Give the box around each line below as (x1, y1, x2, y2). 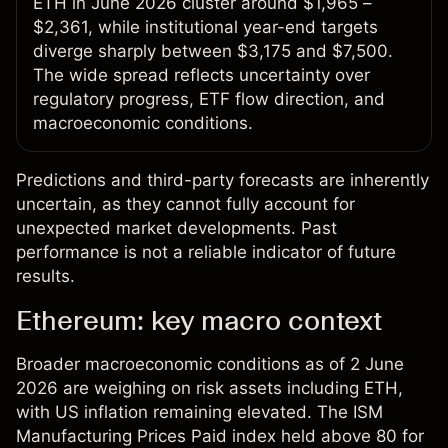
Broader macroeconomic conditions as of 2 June (16, 354, 404, 375)
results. (16, 266, 75, 287)
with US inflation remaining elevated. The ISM (16, 402, 383, 423)
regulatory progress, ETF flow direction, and (33, 89, 385, 110)
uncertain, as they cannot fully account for (16, 194, 355, 215)
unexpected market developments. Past (16, 218, 337, 239)
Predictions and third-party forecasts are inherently (16, 170, 429, 191)
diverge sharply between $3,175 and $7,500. (33, 41, 393, 62)
